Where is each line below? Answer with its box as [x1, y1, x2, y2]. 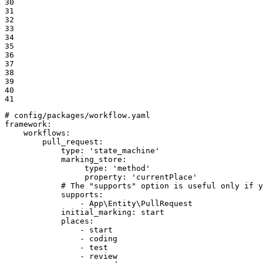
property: [85, 172, 127, 181]
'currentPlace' [131, 172, 197, 181]
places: [61, 216, 94, 225]
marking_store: [61, 154, 127, 164]
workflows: [23, 128, 70, 137]
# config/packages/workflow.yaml [5, 110, 150, 120]
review [89, 251, 117, 261]
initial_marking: [61, 207, 136, 217]
